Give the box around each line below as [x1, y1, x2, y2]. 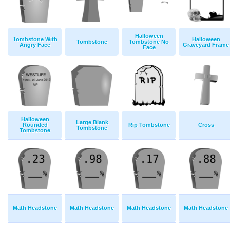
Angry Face [20, 42, 50, 48]
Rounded [22, 122, 48, 128]
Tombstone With [12, 36, 57, 43]
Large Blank [75, 119, 108, 126]
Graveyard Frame [183, 42, 229, 48]
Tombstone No [129, 39, 169, 45]
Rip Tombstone [128, 122, 170, 128]
